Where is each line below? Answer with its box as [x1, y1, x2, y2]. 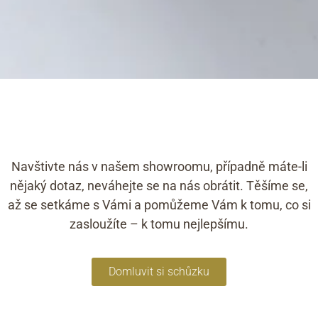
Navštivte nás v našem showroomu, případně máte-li [11, 158, 307, 174]
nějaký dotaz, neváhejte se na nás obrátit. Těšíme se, [10, 177, 308, 193]
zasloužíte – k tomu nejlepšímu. [70, 216, 248, 231]
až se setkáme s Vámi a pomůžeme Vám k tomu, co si [7, 197, 311, 212]
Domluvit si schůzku [109, 265, 209, 279]
